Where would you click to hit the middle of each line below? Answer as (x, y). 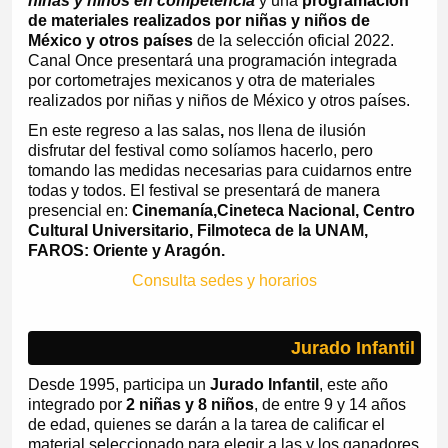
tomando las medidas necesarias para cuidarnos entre (219, 171)
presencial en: (79, 211)
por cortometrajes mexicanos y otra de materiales (201, 81)
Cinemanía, (174, 211)
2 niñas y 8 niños (189, 405)
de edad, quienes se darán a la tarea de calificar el (206, 425)
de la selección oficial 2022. (293, 41)
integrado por (76, 405)
